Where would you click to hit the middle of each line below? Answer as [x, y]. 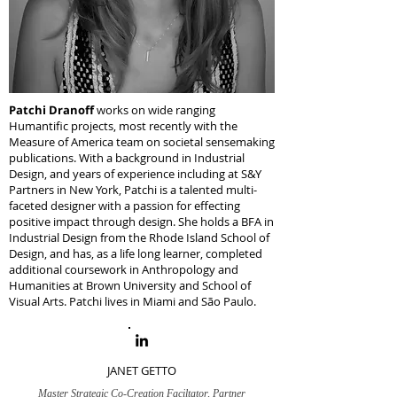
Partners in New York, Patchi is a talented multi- [133, 190]
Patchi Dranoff [53, 110]
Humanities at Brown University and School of [130, 285]
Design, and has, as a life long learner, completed [136, 253]
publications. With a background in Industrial [127, 158]
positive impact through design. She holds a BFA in [141, 222]
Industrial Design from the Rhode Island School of [139, 237]
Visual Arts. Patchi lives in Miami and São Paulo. [132, 301]
